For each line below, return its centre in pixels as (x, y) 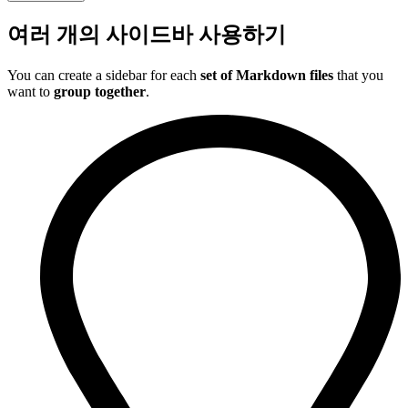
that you (358, 75)
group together (100, 91)
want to (31, 91)
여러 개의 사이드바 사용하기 (147, 35)
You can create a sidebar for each (104, 75)
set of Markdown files (267, 75)
